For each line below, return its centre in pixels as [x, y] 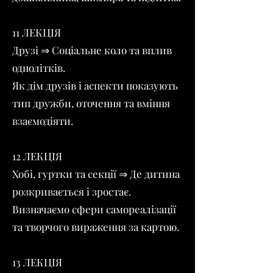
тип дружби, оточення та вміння [91, 103]
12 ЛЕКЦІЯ [37, 156]
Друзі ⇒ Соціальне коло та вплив [92, 50]
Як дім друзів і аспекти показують [95, 85]
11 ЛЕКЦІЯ [37, 32]
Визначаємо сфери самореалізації [94, 209]
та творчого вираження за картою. [96, 227]
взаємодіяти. [43, 121]
